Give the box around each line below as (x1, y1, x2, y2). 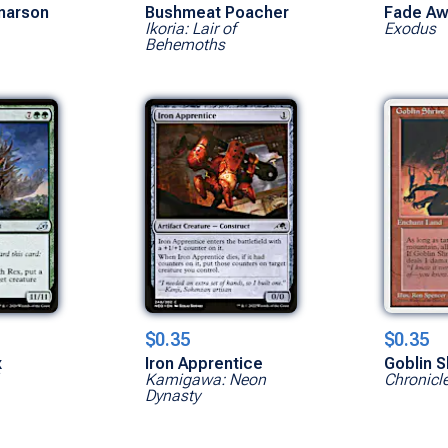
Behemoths (144, 34, 225, 54)
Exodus (383, 18, 436, 38)
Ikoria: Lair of (144, 18, 236, 38)
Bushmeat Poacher (144, 2, 289, 22)
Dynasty (144, 385, 200, 405)
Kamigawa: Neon (144, 369, 266, 389)
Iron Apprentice (144, 353, 263, 373)
